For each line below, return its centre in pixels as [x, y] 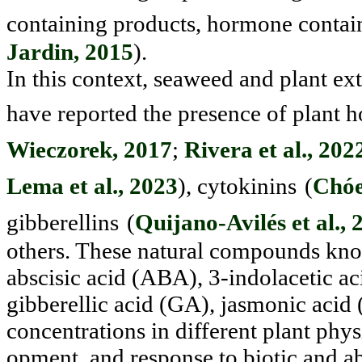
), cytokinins [237, 185]
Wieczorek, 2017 [89, 149]
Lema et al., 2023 [92, 185]
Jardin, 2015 [70, 51]
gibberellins [63, 222]
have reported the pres [112, 113]
